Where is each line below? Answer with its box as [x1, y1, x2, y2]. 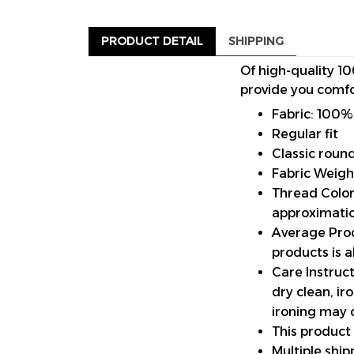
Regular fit [272, 126, 338, 142]
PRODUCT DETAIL [101, 33, 203, 48]
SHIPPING [228, 33, 284, 48]
